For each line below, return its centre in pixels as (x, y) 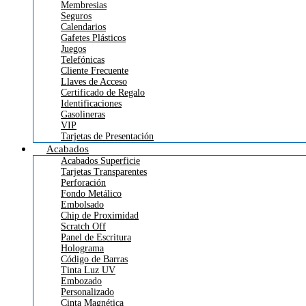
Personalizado (87, 292)
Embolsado (82, 204)
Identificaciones (91, 103)
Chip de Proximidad (100, 215)
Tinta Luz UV (88, 270)
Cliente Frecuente (95, 70)
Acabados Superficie (100, 161)
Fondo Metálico (91, 193)
